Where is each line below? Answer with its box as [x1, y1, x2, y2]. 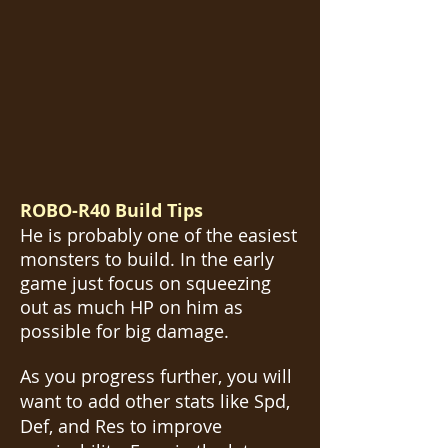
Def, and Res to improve [20, 414, 222, 438]
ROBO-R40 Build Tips [20, 198, 203, 223]
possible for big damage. [20, 319, 234, 343]
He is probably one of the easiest [20, 223, 297, 247]
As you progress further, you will [20, 364, 292, 388]
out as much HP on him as [20, 295, 243, 319]
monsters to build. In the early [20, 247, 274, 271]
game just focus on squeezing [20, 271, 271, 295]
